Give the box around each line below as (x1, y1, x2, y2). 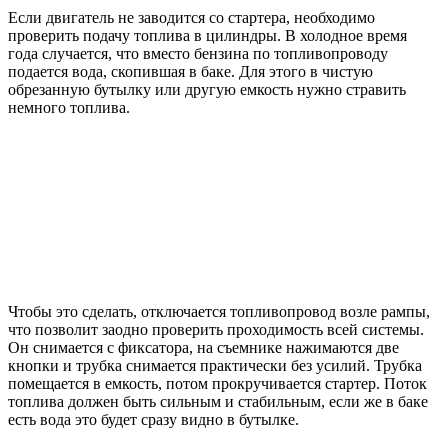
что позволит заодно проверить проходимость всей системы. (8, 321, 424, 339)
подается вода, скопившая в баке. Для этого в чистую (8, 63, 373, 81)
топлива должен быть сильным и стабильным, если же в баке (8, 393, 428, 411)
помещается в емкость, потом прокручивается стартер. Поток (8, 375, 427, 393)
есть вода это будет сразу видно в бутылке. (8, 411, 299, 429)
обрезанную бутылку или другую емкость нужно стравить (8, 81, 406, 99)
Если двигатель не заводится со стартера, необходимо (8, 9, 375, 27)
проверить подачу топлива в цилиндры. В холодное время (8, 27, 407, 45)
